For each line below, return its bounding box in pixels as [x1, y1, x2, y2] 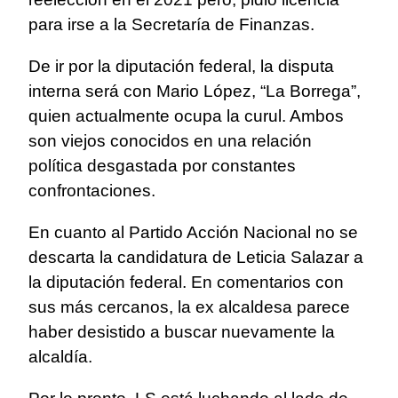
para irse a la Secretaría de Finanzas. [28, 15, 314, 35]
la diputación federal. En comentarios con [28, 273, 344, 292]
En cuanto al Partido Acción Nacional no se [28, 223, 358, 243]
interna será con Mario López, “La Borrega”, [28, 82, 361, 101]
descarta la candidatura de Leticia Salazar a [28, 248, 363, 267]
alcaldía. [28, 347, 92, 367]
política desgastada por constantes [28, 156, 296, 176]
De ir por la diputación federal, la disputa [28, 57, 334, 76]
